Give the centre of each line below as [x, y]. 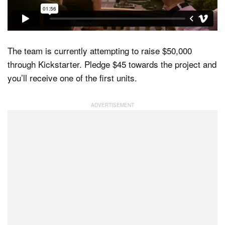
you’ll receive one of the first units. [72, 78]
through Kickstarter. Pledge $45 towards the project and [112, 64]
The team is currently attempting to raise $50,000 [100, 51]
